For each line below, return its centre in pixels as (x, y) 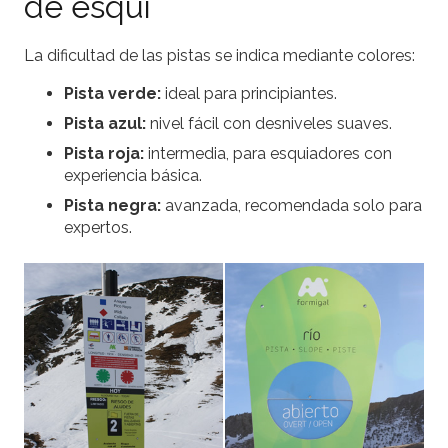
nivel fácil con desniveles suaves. (269, 124)
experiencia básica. (133, 176)
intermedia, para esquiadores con (268, 154)
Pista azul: (105, 124)
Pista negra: (112, 206)
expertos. (98, 228)
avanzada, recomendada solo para (291, 206)
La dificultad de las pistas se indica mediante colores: (219, 56)
